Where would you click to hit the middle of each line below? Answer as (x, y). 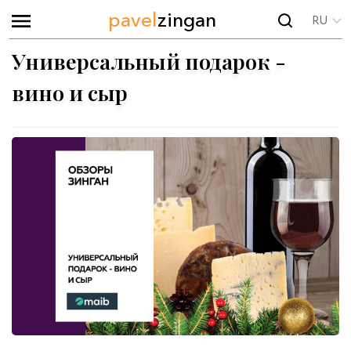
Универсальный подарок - (149, 61)
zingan (187, 19)
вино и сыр (70, 92)
